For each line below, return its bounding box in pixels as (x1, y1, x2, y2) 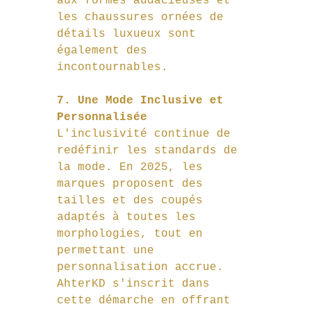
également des (57, 44, 154, 58)
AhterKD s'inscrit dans (57, 278, 217, 291)
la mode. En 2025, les (57, 161, 210, 174)
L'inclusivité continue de (57, 128, 237, 141)
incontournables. (57, 61, 168, 74)
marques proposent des (57, 178, 210, 191)
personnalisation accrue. (57, 261, 230, 274)
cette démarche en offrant (57, 294, 237, 308)
